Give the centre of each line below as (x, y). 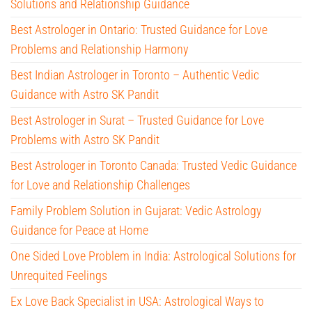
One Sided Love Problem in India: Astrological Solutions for (153, 256)
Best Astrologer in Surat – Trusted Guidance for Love (137, 120)
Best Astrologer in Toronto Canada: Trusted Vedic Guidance (154, 166)
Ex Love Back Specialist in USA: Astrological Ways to (137, 302)
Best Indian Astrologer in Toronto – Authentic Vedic (135, 75)
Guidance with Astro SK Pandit (85, 95)
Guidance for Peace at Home (79, 231)
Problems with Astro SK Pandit (85, 140)
